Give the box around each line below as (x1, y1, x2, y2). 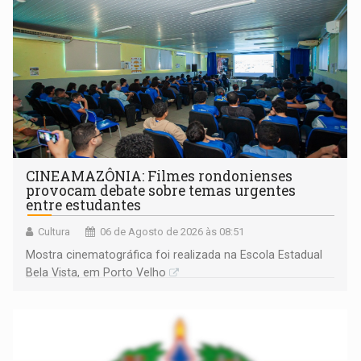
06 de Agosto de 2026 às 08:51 (100, 226, 245, 239)
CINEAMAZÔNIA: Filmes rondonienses (26, 167, 293, 186)
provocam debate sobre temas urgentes (26, 181, 297, 201)
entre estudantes (26, 196, 142, 215)
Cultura (38, 226, 71, 239)
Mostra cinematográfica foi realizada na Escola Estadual (26, 248, 323, 262)
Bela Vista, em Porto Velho (26, 266, 167, 280)
